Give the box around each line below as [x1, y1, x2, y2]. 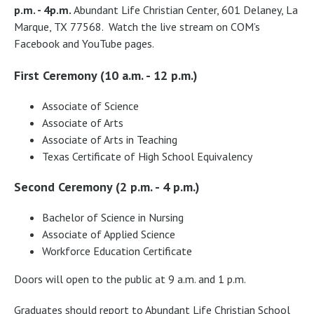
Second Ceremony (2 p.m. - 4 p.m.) [14, 178, 200, 195]
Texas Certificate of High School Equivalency [42, 149, 252, 163]
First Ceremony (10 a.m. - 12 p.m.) [14, 67, 198, 83]
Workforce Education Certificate [42, 243, 192, 258]
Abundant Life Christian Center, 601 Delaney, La [71, 2, 298, 17]
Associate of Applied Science [42, 226, 175, 241]
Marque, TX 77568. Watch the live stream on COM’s [14, 19, 260, 34]
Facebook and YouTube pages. [14, 36, 154, 50]
